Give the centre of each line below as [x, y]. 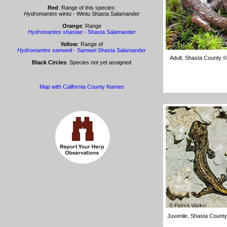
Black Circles [49, 62]
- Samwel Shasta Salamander [109, 50]
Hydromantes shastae [55, 32]
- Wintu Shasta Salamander [105, 14]
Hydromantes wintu [47, 14]
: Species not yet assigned [99, 62]
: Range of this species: [87, 8]
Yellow [69, 44]
